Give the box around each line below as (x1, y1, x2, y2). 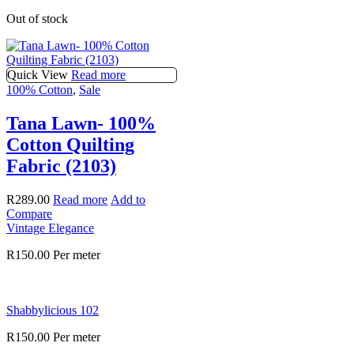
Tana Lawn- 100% (6, 112, 156, 134)
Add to (111, 192, 145, 206)
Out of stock (6, 11, 68, 25)
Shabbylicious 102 (6, 303, 99, 317)
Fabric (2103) (6, 155, 116, 176)
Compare (6, 206, 52, 220)
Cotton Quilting (6, 134, 134, 155)
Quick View (7, 67, 68, 81)
